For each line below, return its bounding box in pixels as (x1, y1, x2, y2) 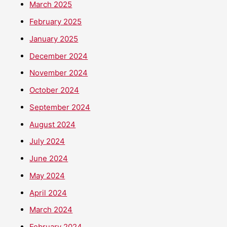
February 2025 (29, 17, 82, 27)
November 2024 (29, 68, 88, 78)
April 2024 (29, 187, 67, 198)
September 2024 (29, 102, 91, 112)
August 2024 (29, 119, 76, 129)
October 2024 (29, 85, 80, 95)
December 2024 (29, 51, 88, 61)
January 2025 (29, 33, 79, 44)
